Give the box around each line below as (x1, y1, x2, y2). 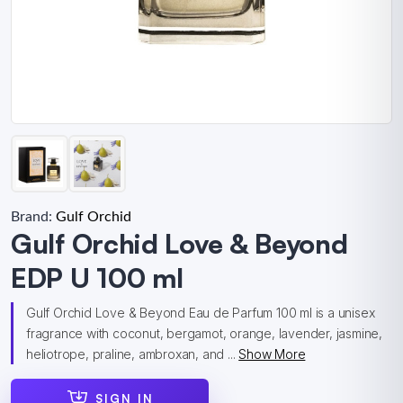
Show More (238, 346, 306, 362)
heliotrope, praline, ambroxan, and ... (26, 346, 239, 362)
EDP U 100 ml (11, 261, 184, 294)
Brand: (11, 210, 56, 224)
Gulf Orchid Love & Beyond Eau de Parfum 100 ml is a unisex (26, 305, 375, 320)
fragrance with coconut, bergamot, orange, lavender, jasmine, (26, 326, 382, 341)
